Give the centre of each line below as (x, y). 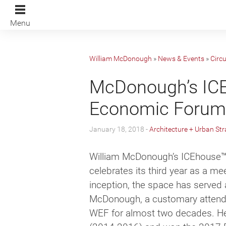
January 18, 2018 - (119, 129)
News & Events (181, 59)
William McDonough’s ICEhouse (155, 157)
